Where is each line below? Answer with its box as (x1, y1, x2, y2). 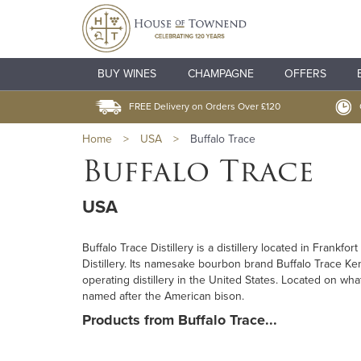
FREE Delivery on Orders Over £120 (129, 101, 281, 112)
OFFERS (284, 67, 326, 81)
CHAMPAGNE (187, 67, 254, 81)
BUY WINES (98, 67, 157, 81)
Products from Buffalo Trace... (82, 311, 277, 330)
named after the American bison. (82, 289, 244, 304)
